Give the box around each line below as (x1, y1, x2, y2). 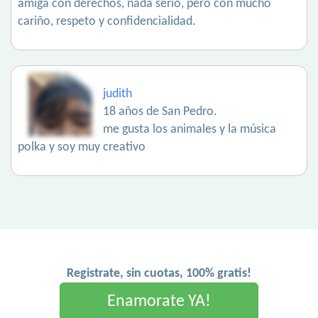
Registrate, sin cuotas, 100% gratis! (67, 267, 251, 281)
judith (103, 87, 132, 102)
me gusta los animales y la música (103, 123, 276, 137)
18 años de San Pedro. (103, 105, 217, 119)
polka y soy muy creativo (18, 141, 146, 155)
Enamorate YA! (107, 293, 211, 311)
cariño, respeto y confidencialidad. (18, 15, 196, 29)
